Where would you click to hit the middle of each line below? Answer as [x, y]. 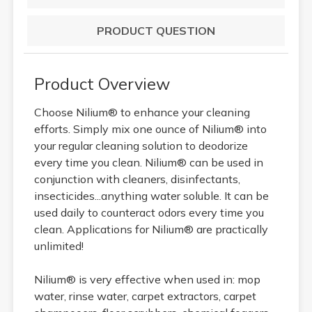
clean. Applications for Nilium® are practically [151, 229]
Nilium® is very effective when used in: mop [147, 279]
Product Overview [102, 83]
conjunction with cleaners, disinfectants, [137, 179]
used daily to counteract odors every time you [149, 212]
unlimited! [58, 245]
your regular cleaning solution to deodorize [141, 145]
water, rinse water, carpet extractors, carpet [145, 296]
